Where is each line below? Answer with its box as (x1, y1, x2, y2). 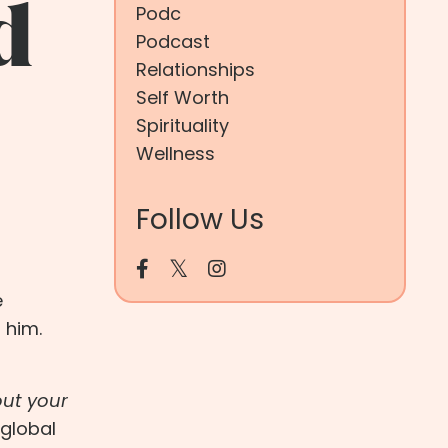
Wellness (135, 141, 215, 166)
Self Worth (135, 85, 229, 110)
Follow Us (135, 200, 264, 239)
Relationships (135, 57, 255, 82)
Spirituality (135, 113, 229, 138)
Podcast (135, 29, 210, 54)
